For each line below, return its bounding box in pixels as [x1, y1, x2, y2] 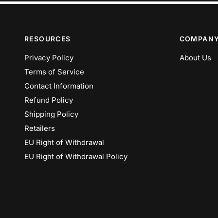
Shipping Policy [24, 109, 78, 119]
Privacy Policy [24, 53, 73, 62]
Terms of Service [24, 67, 84, 76]
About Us [179, 53, 211, 62]
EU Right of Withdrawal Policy [24, 152, 127, 161]
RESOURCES [24, 35, 71, 43]
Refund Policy [24, 95, 73, 105]
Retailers [24, 124, 55, 133]
